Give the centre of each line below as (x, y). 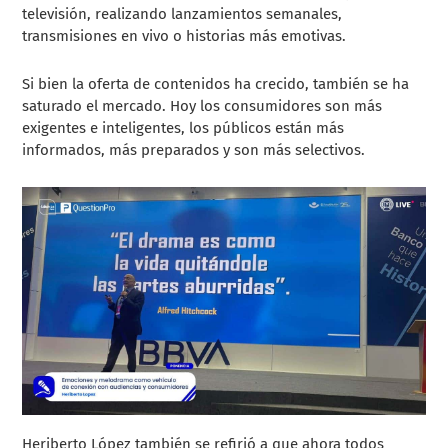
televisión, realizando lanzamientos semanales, (182, 14)
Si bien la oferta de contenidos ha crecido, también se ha (216, 84)
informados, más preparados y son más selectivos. (194, 150)
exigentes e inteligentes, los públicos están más (183, 128)
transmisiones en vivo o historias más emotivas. (186, 36)
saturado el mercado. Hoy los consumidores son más (202, 106)
